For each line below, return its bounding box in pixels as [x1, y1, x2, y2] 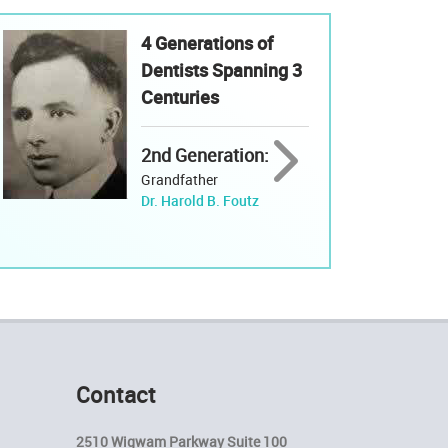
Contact [76, 379, 156, 409]
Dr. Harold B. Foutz [140, 190, 259, 210]
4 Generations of [140, 30, 273, 55]
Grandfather [140, 169, 218, 189]
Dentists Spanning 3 [140, 57, 302, 82]
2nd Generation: [140, 142, 269, 167]
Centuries [140, 84, 219, 109]
